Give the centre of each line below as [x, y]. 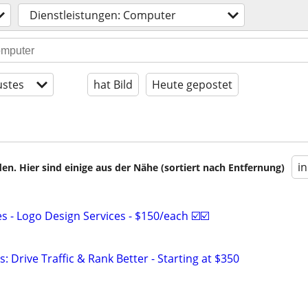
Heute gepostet [192, 85]
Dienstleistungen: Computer [103, 15]
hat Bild [113, 85]
